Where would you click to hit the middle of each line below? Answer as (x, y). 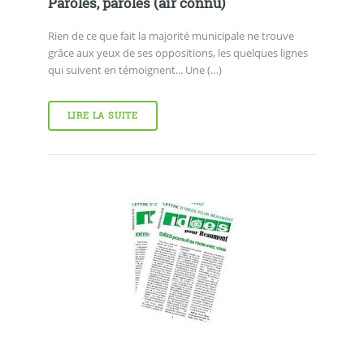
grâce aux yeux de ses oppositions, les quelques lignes (178, 53)
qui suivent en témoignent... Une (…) (134, 70)
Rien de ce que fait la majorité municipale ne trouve (171, 36)
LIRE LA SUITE (103, 115)
